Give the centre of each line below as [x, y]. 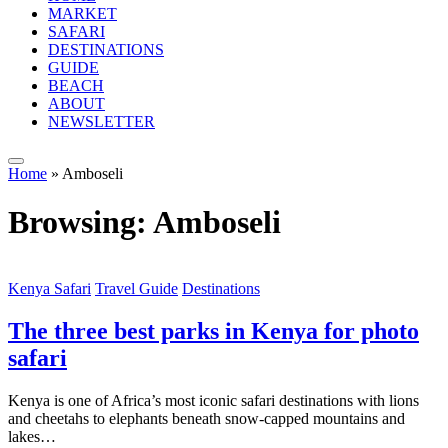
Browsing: [80, 222]
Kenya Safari [49, 289]
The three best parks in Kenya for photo [213, 331]
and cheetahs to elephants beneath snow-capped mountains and [206, 419]
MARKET [82, 13]
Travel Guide [136, 289]
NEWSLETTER [101, 121]
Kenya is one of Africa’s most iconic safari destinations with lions [213, 401]
